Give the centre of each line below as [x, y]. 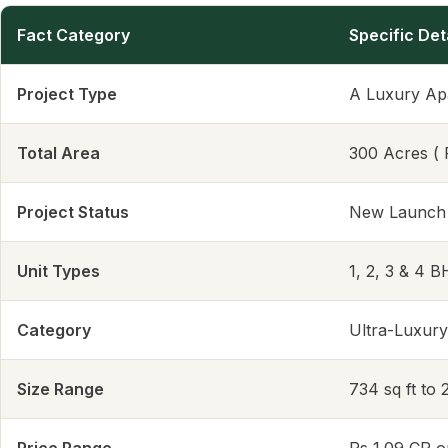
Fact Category [73, 35]
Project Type [67, 94]
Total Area [58, 153]
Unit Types [58, 271]
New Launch [397, 212]
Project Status [73, 212]
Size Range [60, 389]
